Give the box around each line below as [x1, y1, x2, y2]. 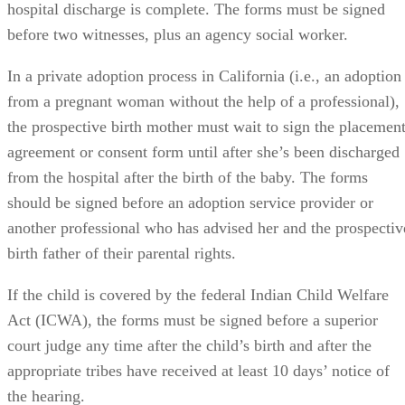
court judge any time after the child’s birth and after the [7, 278, 372, 297]
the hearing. [7, 329, 85, 348]
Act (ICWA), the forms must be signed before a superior [7, 253, 378, 272]
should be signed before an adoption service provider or [7, 136, 373, 155]
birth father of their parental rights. [7, 186, 236, 205]
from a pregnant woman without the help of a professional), [7, 34, 400, 53]
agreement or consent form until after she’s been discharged [7, 85, 400, 104]
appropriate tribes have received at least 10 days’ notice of [7, 304, 390, 323]
